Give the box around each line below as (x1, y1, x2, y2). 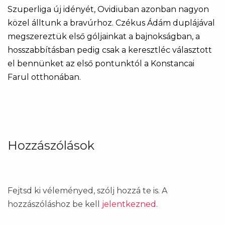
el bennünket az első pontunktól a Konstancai (8, 58, 194, 68)
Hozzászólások (8, 138, 94, 153)
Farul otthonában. (8, 72, 81, 82)
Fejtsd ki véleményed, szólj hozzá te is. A (8, 185, 167, 195)
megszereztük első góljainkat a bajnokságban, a (8, 31, 200, 41)
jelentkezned (102, 199, 156, 209)
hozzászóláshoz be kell (8, 199, 102, 209)
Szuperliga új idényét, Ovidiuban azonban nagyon (8, 4, 209, 14)
